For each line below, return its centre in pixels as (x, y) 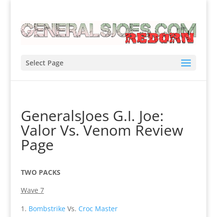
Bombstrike (47, 208)
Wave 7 (32, 190)
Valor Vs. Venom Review (102, 130)
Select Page (44, 62)
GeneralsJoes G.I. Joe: (92, 115)
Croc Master (98, 208)
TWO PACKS (40, 172)
